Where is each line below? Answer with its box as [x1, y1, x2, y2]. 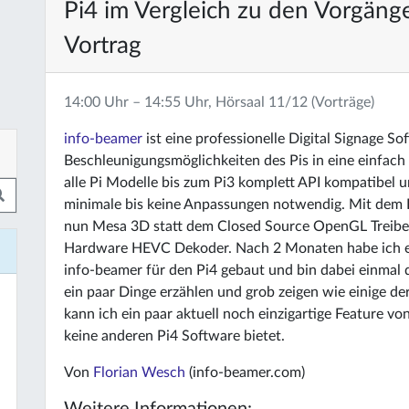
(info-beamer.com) [185, 365, 305, 380]
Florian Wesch [93, 365, 185, 380]
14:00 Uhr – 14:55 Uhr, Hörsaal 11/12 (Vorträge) [64, 95, 374, 110]
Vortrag [64, 34, 142, 58]
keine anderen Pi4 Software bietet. [64, 329, 285, 343]
